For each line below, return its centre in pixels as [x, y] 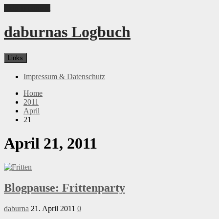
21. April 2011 [53, 209]
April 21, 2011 [51, 143]
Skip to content [27, 8]
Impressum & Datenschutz [64, 76]
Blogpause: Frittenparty [65, 188]
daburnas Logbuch [67, 32]
